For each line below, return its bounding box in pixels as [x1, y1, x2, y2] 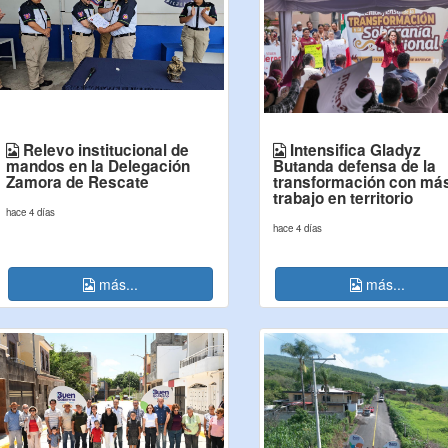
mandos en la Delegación [5, 155, 190, 177]
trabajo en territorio [273, 187, 413, 209]
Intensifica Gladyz [286, 139, 421, 161]
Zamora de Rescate [5, 171, 149, 193]
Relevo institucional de [18, 139, 189, 161]
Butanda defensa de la [273, 155, 436, 177]
